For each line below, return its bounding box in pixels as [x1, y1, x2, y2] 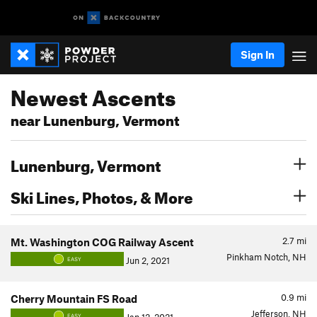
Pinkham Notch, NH [226, 251, 306, 263]
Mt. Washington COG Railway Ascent [11, 236, 194, 248]
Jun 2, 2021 [124, 255, 170, 266]
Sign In [241, 48, 275, 61]
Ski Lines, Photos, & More [11, 183, 193, 207]
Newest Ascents [11, 77, 175, 111]
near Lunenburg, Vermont [11, 108, 180, 129]
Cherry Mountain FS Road [11, 292, 137, 305]
